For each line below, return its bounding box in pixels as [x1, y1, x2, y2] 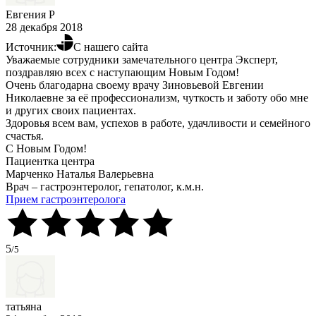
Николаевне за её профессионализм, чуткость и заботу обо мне [6, 92, 308, 104]
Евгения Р [6, 8, 55, 21]
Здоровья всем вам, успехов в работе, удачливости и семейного [6, 117, 310, 130]
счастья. [6, 130, 44, 142]
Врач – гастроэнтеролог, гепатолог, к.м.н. [6, 181, 204, 193]
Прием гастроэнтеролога [6, 193, 126, 206]
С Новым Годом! [6, 142, 87, 155]
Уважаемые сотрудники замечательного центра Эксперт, [6, 54, 278, 66]
